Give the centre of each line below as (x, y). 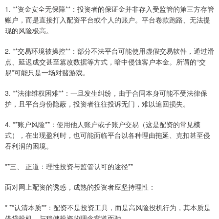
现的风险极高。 (29, 31)
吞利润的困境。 (29, 146)
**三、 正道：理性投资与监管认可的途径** (69, 166)
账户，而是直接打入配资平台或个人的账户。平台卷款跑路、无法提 (108, 20)
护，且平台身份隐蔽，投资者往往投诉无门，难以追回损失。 (97, 104)
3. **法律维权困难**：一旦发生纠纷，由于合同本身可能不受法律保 (106, 93)
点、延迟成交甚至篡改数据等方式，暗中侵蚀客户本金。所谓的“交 (105, 62)
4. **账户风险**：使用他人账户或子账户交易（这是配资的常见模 (103, 124)
